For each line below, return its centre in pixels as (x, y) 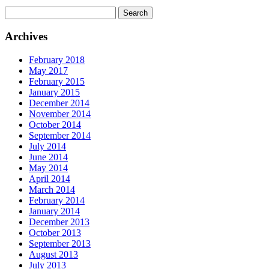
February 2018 (57, 60)
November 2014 (60, 114)
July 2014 (47, 147)
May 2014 (48, 168)
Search (17, 11)
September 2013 (60, 244)
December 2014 (59, 103)
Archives (26, 37)
